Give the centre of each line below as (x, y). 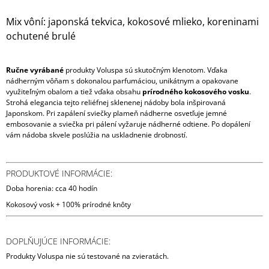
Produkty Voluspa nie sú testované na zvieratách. (87, 256)
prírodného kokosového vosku (196, 92)
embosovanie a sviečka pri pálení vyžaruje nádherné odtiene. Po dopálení (128, 124)
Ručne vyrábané (35, 70)
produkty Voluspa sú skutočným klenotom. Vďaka (146, 70)
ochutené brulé (41, 36)
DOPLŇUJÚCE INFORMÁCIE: (58, 241)
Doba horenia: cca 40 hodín (52, 189)
